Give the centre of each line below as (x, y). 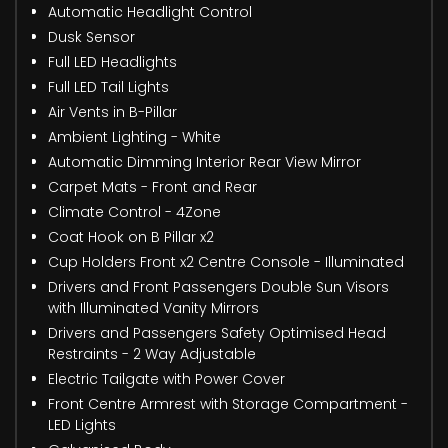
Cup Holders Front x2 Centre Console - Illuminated (226, 261)
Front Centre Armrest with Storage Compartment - (228, 403)
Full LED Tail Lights (108, 86)
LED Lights (82, 424)
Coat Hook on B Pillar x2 (131, 236)
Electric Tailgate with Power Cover (166, 378)
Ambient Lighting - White (134, 136)
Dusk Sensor (91, 36)
